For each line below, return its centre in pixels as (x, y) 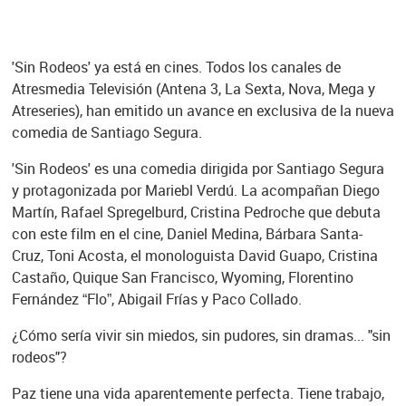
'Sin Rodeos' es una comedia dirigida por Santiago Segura (198, 169)
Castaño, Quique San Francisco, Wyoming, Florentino (182, 277)
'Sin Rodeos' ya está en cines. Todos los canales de (176, 67)
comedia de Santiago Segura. (106, 132)
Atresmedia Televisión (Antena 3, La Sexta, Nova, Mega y (193, 89)
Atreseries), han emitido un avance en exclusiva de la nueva (203, 111)
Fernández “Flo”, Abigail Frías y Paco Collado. (156, 299)
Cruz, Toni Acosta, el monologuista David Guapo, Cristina (194, 256)
